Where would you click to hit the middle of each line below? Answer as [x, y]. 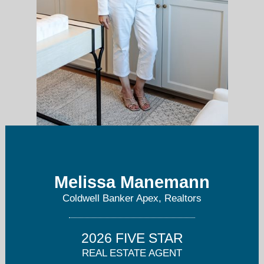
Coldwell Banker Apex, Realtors [132, 199]
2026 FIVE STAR [132, 238]
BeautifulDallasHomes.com [57, 185]
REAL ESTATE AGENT [132, 253]
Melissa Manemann [132, 182]
